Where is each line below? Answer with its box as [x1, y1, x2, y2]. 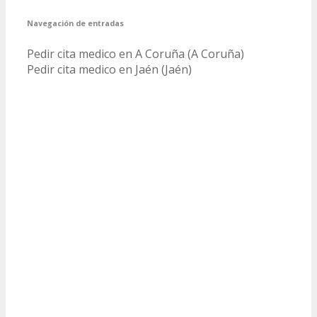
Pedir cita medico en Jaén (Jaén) [27, 62, 192, 78]
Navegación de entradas [27, 18, 124, 29]
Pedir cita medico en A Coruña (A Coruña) [27, 46, 244, 62]
